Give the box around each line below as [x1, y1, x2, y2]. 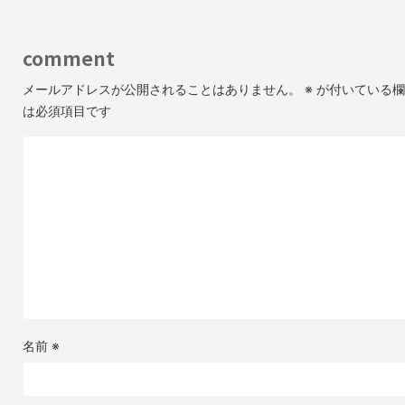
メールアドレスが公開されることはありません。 [23, 80, 301, 97]
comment [23, 43, 115, 71]
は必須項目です [23, 102, 111, 118]
